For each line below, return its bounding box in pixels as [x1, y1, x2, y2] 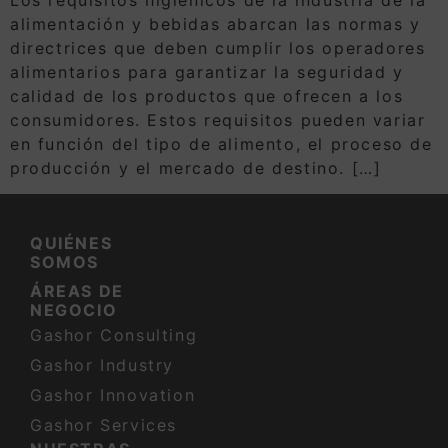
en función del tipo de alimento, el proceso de [10, 133, 433, 154]
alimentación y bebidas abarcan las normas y [10, 13, 421, 34]
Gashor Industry [30, 355, 174, 376]
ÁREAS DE [30, 281, 124, 302]
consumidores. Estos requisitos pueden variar [10, 109, 426, 130]
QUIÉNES [30, 233, 113, 254]
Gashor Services [30, 415, 177, 436]
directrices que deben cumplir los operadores [10, 37, 426, 58]
